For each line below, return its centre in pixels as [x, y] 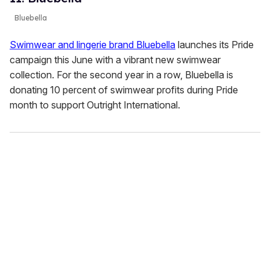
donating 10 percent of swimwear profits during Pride [124, 89]
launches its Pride [215, 44]
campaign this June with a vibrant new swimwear [115, 59]
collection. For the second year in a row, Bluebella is [121, 74]
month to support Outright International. [95, 105]
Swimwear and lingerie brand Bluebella [93, 44]
